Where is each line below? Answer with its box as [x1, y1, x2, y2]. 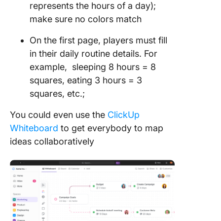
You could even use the [10, 110, 108, 120]
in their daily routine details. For [30, 48, 157, 59]
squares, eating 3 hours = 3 [30, 75, 142, 85]
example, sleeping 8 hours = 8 [30, 62, 156, 72]
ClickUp [108, 110, 140, 120]
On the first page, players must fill [30, 35, 167, 45]
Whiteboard [10, 123, 58, 133]
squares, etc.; [30, 88, 87, 99]
